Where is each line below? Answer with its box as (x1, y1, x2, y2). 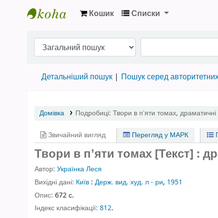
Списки (131, 8, 160, 19)
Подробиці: (75, 108, 113, 118)
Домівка (39, 108, 64, 118)
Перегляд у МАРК (130, 130, 189, 140)
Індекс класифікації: (35, 203, 100, 214)
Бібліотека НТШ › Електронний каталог (27, 23, 200, 37)
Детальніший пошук (41, 71, 112, 83)
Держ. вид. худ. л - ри (95, 177, 163, 187)
